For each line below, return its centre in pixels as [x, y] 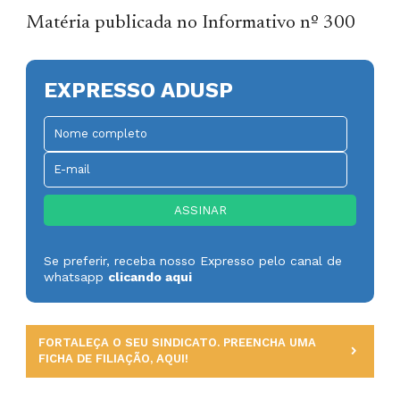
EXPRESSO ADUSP [139, 90]
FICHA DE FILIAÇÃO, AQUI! [114, 358]
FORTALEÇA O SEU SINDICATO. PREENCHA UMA [178, 342]
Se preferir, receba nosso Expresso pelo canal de [193, 260]
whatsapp [76, 276]
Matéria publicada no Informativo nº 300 [191, 23]
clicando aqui [150, 276]
